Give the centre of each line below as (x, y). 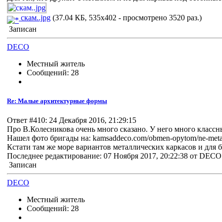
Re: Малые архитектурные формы (57, 101)
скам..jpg (35, 17)
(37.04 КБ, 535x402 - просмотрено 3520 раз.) (126, 17)
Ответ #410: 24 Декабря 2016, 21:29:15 (72, 120)
